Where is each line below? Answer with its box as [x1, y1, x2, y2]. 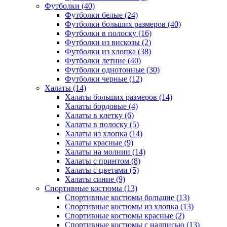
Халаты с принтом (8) [65, 157, 140, 165]
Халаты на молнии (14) [65, 147, 145, 156]
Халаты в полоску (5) [65, 120, 139, 129]
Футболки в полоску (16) [65, 29, 152, 37]
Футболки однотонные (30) [65, 65, 160, 74]
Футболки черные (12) [65, 74, 142, 83]
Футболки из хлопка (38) [65, 47, 151, 56]
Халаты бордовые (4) [65, 102, 138, 110]
